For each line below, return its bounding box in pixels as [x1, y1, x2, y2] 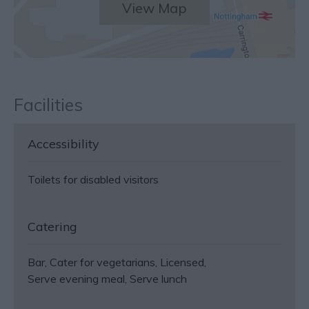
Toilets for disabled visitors [28, 172, 159, 186]
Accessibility [28, 136, 99, 152]
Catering [28, 219, 77, 235]
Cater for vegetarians [50, 255, 155, 269]
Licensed [160, 255, 204, 269]
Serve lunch [130, 272, 187, 286]
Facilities [14, 94, 83, 115]
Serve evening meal [28, 272, 125, 286]
